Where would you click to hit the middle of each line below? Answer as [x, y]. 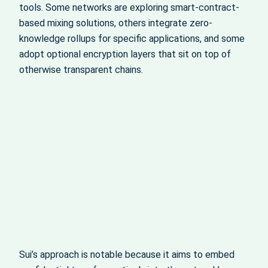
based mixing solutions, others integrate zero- [116, 23]
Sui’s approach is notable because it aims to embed [127, 254]
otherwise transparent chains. [81, 70]
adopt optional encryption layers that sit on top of [125, 54]
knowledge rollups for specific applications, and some [132, 39]
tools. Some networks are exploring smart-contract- [129, 8]
